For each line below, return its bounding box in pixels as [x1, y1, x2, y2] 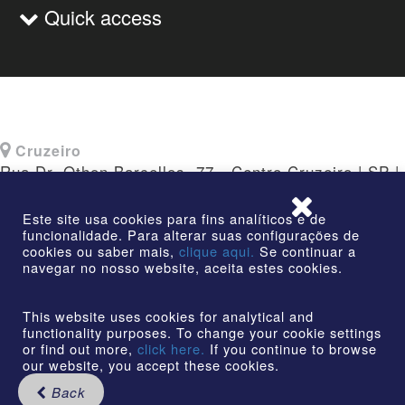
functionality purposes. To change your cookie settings [23, 323, 381, 342]
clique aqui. [179, 241, 259, 260]
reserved [174, 303, 231, 322]
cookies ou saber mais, [23, 241, 179, 260]
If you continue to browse [205, 339, 377, 358]
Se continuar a [259, 241, 356, 260]
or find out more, [23, 339, 137, 358]
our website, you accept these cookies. [23, 355, 279, 374]
